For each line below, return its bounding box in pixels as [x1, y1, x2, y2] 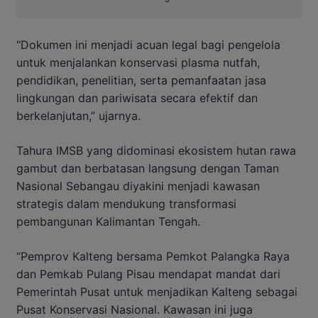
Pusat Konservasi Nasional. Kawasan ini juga [16, 302, 253, 317]
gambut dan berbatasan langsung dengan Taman [16, 160, 279, 175]
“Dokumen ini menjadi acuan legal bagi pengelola [16, 37, 280, 52]
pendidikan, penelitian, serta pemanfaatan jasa [16, 72, 266, 87]
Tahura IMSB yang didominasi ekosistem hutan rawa [16, 143, 296, 158]
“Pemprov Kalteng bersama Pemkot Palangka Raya [16, 248, 290, 263]
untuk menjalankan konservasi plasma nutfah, [16, 55, 260, 70]
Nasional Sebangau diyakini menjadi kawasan [16, 178, 260, 193]
